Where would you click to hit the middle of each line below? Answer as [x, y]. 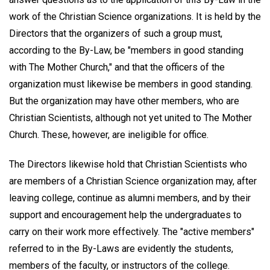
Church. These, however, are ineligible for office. [109, 134]
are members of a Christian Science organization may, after [133, 181]
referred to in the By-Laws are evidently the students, [121, 248]
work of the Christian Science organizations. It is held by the [135, 16]
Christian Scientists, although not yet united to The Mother [130, 118]
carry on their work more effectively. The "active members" [132, 231]
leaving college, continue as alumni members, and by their [130, 198]
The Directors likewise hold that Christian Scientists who [128, 164]
